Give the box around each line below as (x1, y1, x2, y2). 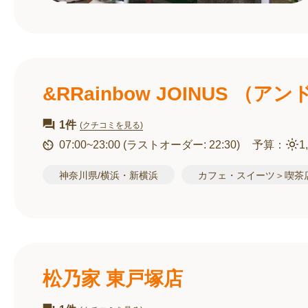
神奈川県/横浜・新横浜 (59, 170, 158, 181)
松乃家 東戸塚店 (43, 268, 183, 289)
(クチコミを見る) (80, 120, 143, 130)
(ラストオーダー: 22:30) (123, 139, 240, 151)
